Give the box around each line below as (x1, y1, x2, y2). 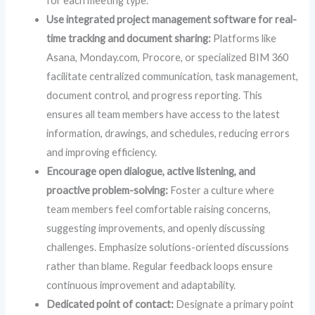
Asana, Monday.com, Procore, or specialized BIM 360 (46, 51, 289, 63)
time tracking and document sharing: (46, 32, 212, 44)
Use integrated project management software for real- (46, 13, 297, 25)
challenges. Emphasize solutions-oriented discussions (46, 240, 290, 253)
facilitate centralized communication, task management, (46, 70, 299, 82)
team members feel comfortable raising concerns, (46, 202, 271, 215)
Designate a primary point (174, 297, 295, 310)
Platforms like (211, 32, 277, 44)
